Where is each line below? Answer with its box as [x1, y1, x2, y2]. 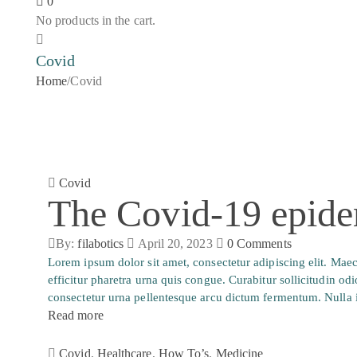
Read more [48, 308, 104, 322]
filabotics [77, 237, 124, 250]
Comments [237, 237, 292, 250]
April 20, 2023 [137, 237, 213, 250]
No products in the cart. [36, 14, 155, 27]
